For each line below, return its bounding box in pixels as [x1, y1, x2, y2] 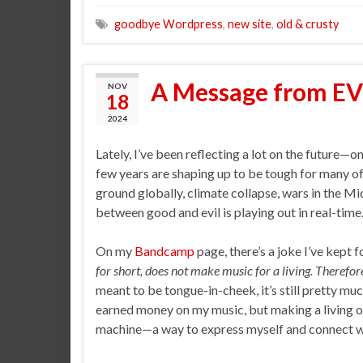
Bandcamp [135, 242, 197, 258]
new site [228, 16, 271, 31]
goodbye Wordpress [114, 16, 223, 31]
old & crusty [276, 16, 339, 31]
